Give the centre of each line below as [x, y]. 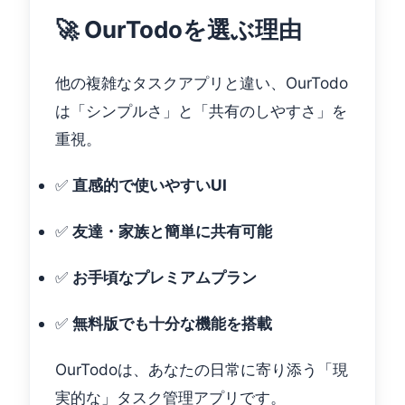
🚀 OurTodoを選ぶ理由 [179, 29]
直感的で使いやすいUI [150, 185]
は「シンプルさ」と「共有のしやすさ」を [201, 111]
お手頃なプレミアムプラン [165, 277]
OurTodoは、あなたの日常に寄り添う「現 [202, 369]
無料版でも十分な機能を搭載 [172, 323]
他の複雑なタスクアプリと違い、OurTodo [202, 83]
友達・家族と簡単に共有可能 [172, 231]
